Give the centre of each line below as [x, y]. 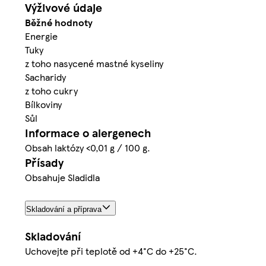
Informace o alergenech [88, 133]
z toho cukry [51, 91]
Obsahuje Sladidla [62, 178]
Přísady [44, 163]
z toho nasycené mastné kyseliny [94, 64]
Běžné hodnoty [59, 23]
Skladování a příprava [64, 210]
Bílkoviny [43, 104]
